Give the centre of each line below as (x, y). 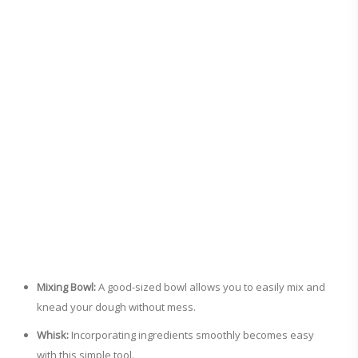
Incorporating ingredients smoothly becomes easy (191, 335)
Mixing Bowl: (66, 287)
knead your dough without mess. (116, 307)
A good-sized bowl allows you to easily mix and (211, 287)
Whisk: (53, 335)
